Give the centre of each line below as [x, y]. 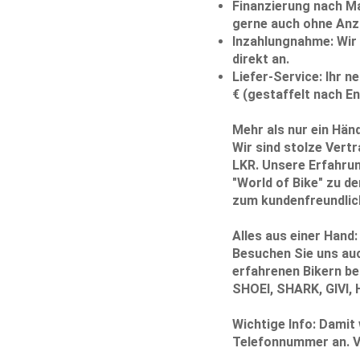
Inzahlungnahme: [282, 41]
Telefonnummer [280, 342]
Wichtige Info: [274, 324]
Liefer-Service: [277, 76]
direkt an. [260, 59]
